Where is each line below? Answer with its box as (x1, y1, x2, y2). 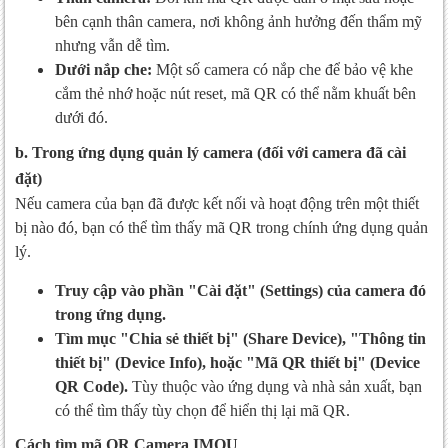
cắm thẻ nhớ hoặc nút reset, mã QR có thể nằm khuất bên (55, 85, 416, 103)
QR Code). (55, 378, 128, 396)
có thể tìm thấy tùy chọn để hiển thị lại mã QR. (55, 402, 350, 420)
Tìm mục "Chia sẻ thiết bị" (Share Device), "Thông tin (55, 330, 426, 348)
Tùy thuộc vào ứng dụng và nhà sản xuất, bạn (128, 378, 422, 396)
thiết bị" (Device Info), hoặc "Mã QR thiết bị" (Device (55, 354, 420, 372)
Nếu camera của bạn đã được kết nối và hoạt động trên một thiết (15, 195, 419, 213)
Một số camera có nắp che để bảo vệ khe (152, 61, 413, 79)
